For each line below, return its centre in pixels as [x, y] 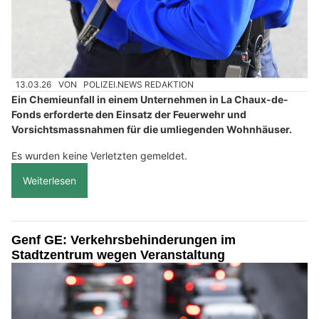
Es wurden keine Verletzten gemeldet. [99, 156]
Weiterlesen [49, 181]
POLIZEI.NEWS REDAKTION [139, 85]
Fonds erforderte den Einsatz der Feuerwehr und [129, 115]
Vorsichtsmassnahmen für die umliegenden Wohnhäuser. [152, 130]
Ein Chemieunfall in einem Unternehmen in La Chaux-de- [150, 100]
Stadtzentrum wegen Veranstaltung [118, 255]
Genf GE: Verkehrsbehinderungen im [124, 240]
